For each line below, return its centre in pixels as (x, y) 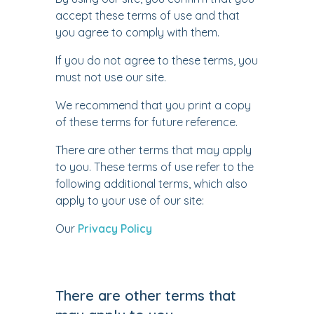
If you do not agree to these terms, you (157, 60)
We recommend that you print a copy (153, 105)
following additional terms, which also (151, 184)
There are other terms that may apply (153, 150)
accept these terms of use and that (148, 15)
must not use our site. (111, 77)
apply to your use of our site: (130, 200)
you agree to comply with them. (137, 32)
